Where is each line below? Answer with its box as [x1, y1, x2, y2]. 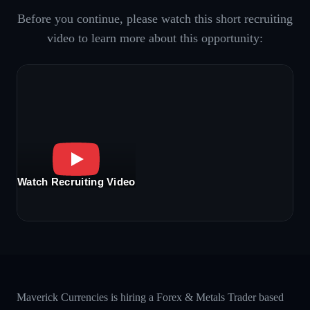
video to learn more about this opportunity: [47, 30, 263, 45]
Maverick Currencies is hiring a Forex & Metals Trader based [17, 291, 284, 303]
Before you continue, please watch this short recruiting [17, 11, 293, 26]
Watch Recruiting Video [17, 176, 136, 188]
